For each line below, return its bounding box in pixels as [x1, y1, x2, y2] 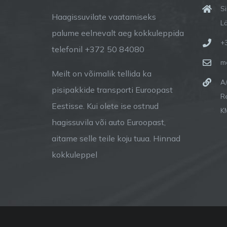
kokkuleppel [52, 149, 97, 160]
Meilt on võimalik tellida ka [52, 68, 152, 79]
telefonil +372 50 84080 [52, 44, 144, 54]
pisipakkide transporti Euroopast [52, 85, 173, 95]
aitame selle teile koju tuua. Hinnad [52, 133, 180, 143]
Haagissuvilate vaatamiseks [52, 12, 156, 22]
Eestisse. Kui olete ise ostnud [52, 101, 159, 111]
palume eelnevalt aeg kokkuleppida [52, 28, 184, 38]
